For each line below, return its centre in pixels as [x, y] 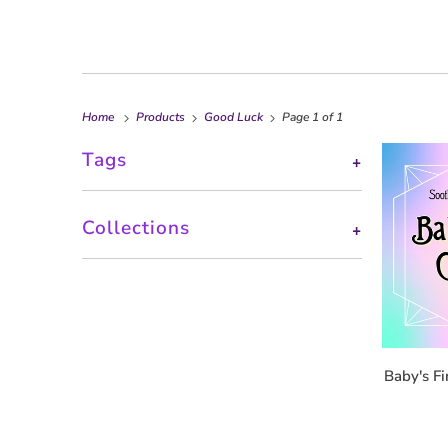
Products [160, 117]
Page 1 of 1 [311, 117]
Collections [136, 228]
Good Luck [233, 117]
